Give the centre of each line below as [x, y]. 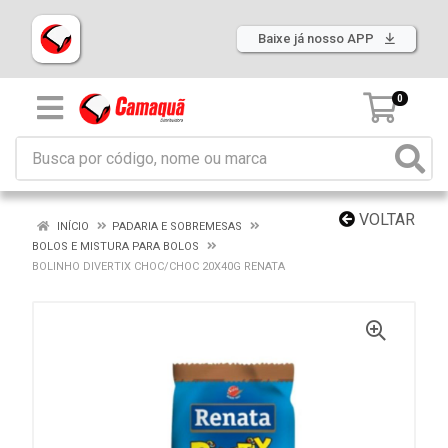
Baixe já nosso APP [317, 38]
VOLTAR [385, 219]
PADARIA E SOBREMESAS [177, 226]
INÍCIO [71, 226]
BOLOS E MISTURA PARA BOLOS [115, 246]
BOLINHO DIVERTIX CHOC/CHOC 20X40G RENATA [158, 266]
